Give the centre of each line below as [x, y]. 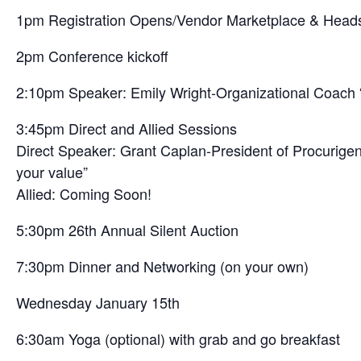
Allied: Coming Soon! [84, 194]
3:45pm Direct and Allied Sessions [127, 129]
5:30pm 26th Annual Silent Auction [127, 230]
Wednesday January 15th [98, 303]
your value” [52, 172]
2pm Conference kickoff [92, 56]
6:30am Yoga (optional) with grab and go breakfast [178, 339]
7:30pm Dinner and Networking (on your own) [162, 266]
